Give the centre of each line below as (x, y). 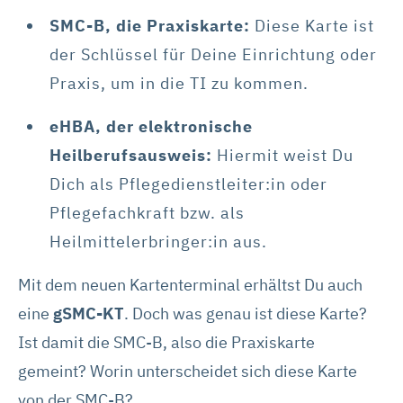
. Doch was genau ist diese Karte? (246, 313)
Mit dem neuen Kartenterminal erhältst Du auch (190, 284)
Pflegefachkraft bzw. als (147, 212)
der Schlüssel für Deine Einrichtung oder (213, 54)
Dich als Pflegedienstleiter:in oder (188, 184)
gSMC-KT (89, 313)
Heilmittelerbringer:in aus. (158, 241)
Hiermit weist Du (283, 155)
